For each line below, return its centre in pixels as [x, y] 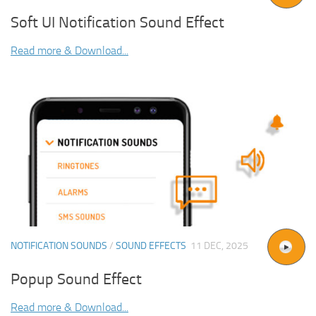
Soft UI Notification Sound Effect [117, 22]
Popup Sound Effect [76, 280]
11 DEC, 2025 [219, 245]
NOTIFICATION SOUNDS [59, 245]
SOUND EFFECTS [151, 245]
